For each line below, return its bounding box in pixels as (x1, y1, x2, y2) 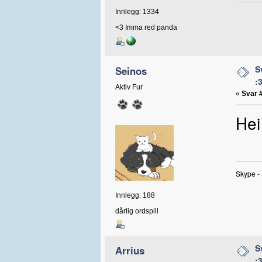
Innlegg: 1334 (115, 8, 159, 16)
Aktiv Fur (115, 82, 143, 91)
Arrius (115, 243, 145, 257)
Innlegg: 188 (115, 191, 155, 199)
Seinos (115, 64, 147, 78)
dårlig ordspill (115, 206, 158, 215)
